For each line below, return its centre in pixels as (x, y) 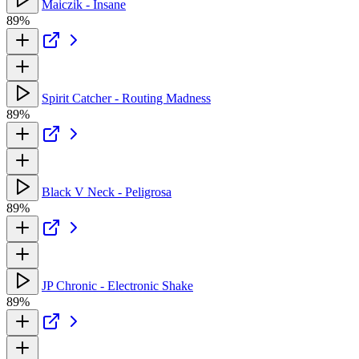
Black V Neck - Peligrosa (107, 192)
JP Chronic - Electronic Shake (117, 285)
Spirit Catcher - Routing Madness (126, 98)
